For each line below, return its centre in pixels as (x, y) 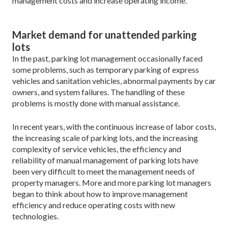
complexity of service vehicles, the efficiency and (97, 149)
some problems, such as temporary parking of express (106, 69)
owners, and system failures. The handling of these (98, 92)
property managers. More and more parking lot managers (112, 182)
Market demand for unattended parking (105, 34)
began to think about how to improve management (100, 193)
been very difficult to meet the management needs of (104, 171)
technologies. (35, 216)
